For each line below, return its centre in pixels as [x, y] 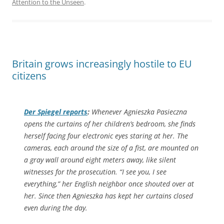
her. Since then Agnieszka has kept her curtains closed [108, 195]
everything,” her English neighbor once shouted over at [109, 183]
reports [74, 111]
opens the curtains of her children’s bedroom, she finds [110, 123]
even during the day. [56, 207]
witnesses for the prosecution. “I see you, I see [95, 171]
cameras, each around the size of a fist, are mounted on [111, 147]
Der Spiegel [42, 111]
